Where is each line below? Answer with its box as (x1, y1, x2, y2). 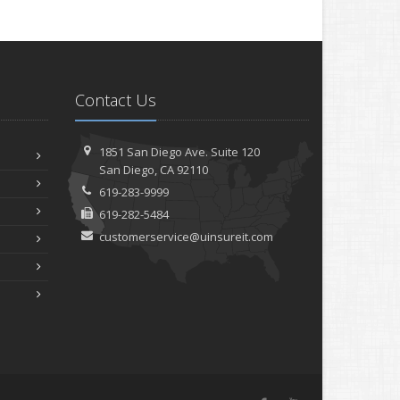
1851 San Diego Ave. (99, 144, 212, 160)
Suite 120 (211, 144, 261, 160)
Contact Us (74, 89, 156, 111)
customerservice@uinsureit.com (99, 229, 274, 245)
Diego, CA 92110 (121, 162, 209, 178)
